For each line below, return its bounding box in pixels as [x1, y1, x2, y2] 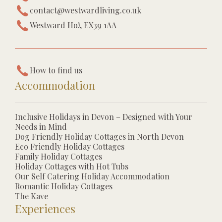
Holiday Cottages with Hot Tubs [15, 161, 128, 171]
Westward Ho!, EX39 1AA [30, 19, 116, 30]
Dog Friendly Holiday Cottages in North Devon [15, 131, 184, 142]
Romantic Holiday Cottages [15, 180, 112, 191]
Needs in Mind [15, 121, 67, 132]
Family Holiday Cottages [15, 151, 102, 162]
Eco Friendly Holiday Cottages [15, 141, 124, 152]
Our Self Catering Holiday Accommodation [15, 170, 169, 181]
